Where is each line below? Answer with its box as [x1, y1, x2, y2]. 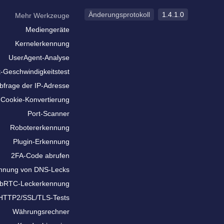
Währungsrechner [12, 207, 69, 215]
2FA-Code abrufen [11, 151, 69, 159]
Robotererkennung [10, 123, 69, 131]
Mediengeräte [25, 25, 69, 33]
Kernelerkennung [15, 39, 69, 47]
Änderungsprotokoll [88, 10, 150, 18]
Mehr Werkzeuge [15, 11, 69, 19]
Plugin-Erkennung [13, 137, 69, 145]
